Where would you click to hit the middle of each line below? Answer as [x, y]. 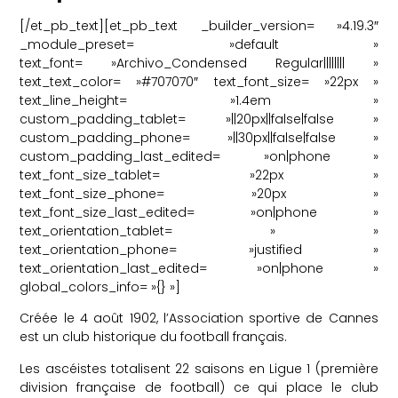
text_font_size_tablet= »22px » [199, 175]
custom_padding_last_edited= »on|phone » [199, 156]
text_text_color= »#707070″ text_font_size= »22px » [199, 82]
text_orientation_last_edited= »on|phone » [199, 268]
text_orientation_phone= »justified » [199, 250]
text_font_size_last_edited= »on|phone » [199, 212]
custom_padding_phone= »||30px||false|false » [199, 138]
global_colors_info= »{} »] [100, 287]
